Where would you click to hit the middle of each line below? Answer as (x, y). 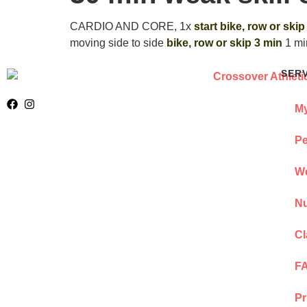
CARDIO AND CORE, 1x (132, 26)
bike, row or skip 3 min (224, 42)
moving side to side (118, 42)
